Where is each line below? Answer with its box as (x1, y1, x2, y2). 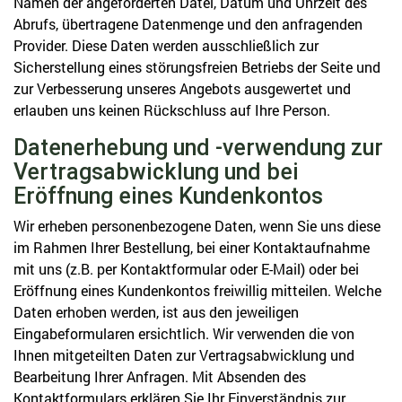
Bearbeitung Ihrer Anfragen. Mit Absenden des (13, 367, 306, 386)
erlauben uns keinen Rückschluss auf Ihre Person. (13, 100, 330, 119)
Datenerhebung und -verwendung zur (13, 134, 383, 162)
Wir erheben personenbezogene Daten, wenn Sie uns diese (13, 216, 380, 235)
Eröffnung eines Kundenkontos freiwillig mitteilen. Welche (13, 281, 381, 300)
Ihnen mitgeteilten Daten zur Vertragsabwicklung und (13, 345, 354, 364)
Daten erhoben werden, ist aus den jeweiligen (13, 302, 299, 321)
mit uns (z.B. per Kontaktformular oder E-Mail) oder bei (13, 259, 359, 278)
